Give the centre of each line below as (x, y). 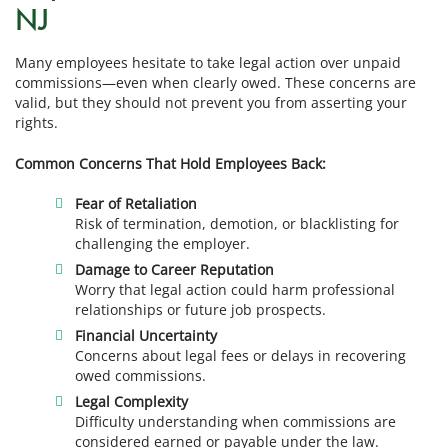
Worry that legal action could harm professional (235, 290)
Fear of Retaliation (136, 204)
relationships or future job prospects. (201, 310)
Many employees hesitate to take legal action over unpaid (208, 63)
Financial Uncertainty (146, 336)
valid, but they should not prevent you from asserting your (211, 103)
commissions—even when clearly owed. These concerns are (215, 83)
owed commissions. (141, 376)
